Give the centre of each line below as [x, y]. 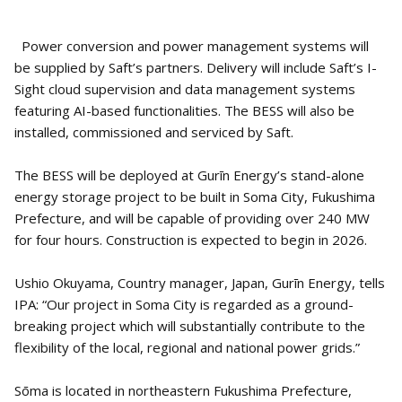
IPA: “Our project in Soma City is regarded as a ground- [184, 305]
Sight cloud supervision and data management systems [185, 89]
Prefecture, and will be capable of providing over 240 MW [192, 218]
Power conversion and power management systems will [192, 46]
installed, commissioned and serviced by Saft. [154, 132]
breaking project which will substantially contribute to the [190, 326]
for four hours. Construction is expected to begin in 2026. [191, 240]
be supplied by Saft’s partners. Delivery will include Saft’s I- [196, 68]
